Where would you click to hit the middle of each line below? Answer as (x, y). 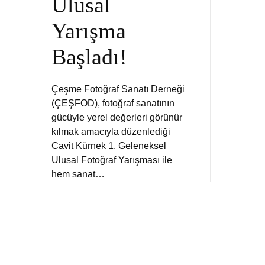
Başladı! (89, 56)
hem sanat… (78, 174)
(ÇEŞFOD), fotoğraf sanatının (113, 103)
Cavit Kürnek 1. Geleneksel (109, 146)
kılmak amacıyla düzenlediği (111, 131)
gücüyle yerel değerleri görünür (117, 117)
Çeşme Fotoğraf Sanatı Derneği (118, 89)
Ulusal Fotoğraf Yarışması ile (112, 160)
